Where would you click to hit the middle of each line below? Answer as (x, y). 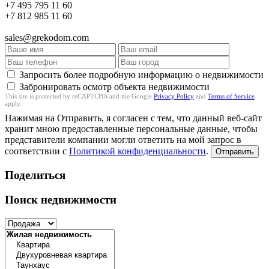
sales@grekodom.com (47, 37)
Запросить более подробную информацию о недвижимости (141, 74)
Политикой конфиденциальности (138, 151)
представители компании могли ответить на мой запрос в (123, 139)
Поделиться (35, 175)
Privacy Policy (174, 96)
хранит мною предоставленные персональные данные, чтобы (131, 128)
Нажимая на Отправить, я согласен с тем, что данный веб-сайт (133, 118)
